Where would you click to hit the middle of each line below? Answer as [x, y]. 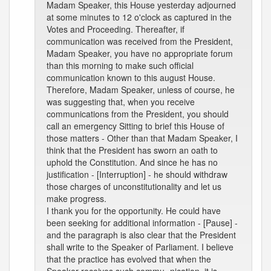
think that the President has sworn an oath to [132, 150]
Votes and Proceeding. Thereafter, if [116, 29]
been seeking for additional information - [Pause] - [142, 223]
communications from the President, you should [138, 114]
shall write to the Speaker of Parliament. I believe [140, 247]
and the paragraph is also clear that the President [141, 235]
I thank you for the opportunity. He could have [134, 211]
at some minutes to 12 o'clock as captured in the [139, 17]
